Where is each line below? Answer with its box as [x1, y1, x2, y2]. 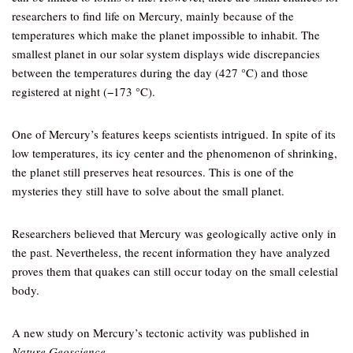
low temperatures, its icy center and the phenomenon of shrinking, [12, 145, 337, 161]
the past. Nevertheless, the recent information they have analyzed [12, 244, 330, 260]
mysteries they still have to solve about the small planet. [12, 183, 284, 199]
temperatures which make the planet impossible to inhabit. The [12, 27, 320, 43]
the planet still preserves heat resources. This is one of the [12, 164, 294, 180]
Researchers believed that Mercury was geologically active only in [12, 225, 336, 241]
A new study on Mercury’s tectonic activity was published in [12, 325, 310, 340]
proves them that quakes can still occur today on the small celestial [12, 263, 338, 279]
